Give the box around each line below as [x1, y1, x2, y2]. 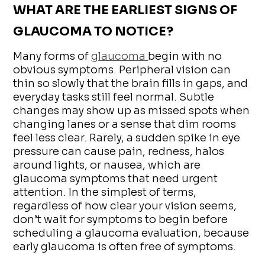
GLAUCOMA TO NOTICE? [13, 24, 174, 40]
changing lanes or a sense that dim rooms [13, 117, 237, 131]
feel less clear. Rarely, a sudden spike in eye [13, 131, 241, 144]
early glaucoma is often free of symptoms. [13, 240, 237, 253]
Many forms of [13, 49, 92, 63]
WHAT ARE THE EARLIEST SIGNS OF [13, 2, 238, 18]
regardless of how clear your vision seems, [13, 199, 237, 212]
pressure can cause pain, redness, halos [13, 144, 225, 158]
